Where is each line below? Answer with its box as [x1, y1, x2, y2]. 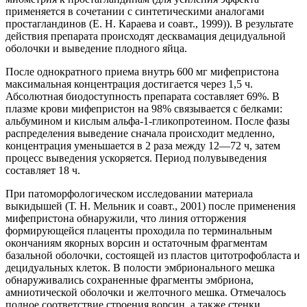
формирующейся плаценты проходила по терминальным [5, 224, 272, 236]
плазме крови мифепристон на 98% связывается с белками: [5, 102, 282, 114]
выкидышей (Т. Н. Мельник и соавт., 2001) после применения [5, 199, 295, 212]
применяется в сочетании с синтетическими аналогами [5, 5, 265, 17]
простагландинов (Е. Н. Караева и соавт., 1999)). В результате [5, 17, 293, 29]
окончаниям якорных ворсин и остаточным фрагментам [5, 236, 267, 249]
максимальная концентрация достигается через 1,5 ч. [5, 77, 253, 90]
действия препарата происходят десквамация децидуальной [5, 29, 286, 42]
